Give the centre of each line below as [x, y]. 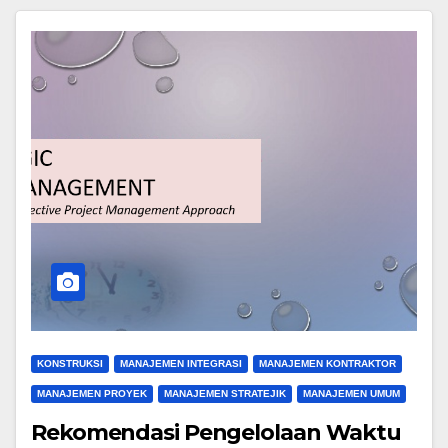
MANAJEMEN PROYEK [92, 393]
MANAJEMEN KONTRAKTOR [327, 363]
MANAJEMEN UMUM [351, 393]
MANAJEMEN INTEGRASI [181, 363]
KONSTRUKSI [70, 363]
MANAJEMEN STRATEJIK [225, 393]
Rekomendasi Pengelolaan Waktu [216, 432]
